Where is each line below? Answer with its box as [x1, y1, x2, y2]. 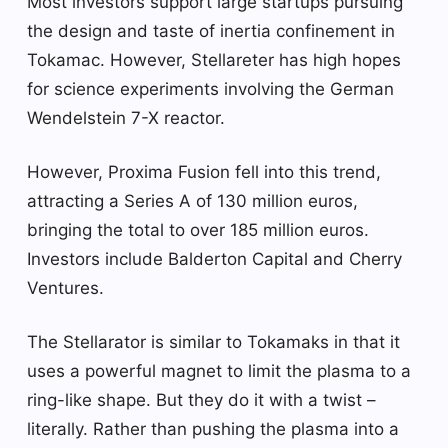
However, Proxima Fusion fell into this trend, [27, 161, 381, 182]
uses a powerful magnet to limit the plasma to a [27, 360, 411, 381]
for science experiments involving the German [27, 78, 394, 99]
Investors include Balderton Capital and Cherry [27, 248, 402, 269]
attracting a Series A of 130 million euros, [27, 190, 358, 211]
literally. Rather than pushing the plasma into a [27, 418, 399, 439]
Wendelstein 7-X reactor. [27, 107, 225, 128]
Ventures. [27, 277, 104, 298]
